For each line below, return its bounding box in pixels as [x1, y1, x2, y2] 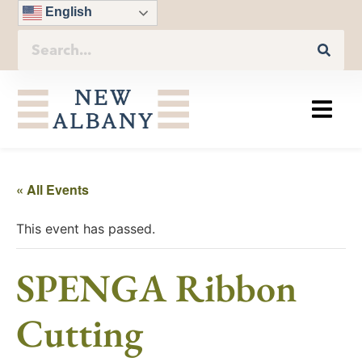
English [42, 5, 93, 19]
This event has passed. [16, 221, 155, 238]
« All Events [16, 180, 89, 200]
